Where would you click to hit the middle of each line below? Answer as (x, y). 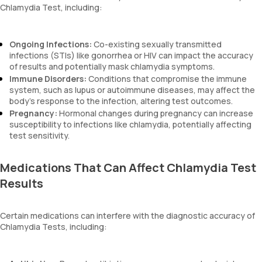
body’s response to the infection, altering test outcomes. (121, 101)
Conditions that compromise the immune (167, 79)
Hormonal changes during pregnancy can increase (155, 113)
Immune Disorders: (48, 79)
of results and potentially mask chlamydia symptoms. (112, 66)
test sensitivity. (39, 135)
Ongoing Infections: (51, 44)
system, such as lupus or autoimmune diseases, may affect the (132, 90)
